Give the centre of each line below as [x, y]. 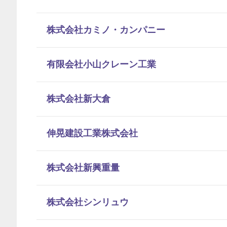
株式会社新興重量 [83, 168]
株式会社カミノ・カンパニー [106, 30]
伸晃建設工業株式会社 [92, 133]
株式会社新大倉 [79, 99]
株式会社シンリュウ [88, 202]
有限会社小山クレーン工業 [101, 64]
